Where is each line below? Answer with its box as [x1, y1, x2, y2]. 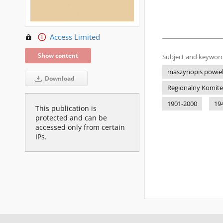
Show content [38, 51, 78, 60]
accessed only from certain [35, 122, 125, 132]
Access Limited [49, 32, 100, 43]
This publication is [35, 104, 97, 113]
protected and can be [35, 113, 107, 123]
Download [43, 74, 75, 83]
